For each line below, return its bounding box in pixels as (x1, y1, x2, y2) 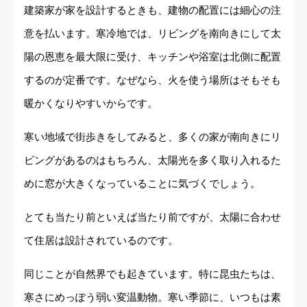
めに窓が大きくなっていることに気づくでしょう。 (24, 177, 260, 189)
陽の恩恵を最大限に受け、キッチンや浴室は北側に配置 (24, 50, 281, 62)
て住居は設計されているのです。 (24, 234, 178, 246)
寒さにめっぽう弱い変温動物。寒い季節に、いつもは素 (24, 291, 281, 303)
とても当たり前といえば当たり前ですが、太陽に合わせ (24, 210, 281, 223)
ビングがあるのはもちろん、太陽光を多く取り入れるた (24, 153, 281, 166)
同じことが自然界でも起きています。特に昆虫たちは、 (24, 267, 281, 280)
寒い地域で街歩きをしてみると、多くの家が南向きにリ (24, 130, 281, 143)
